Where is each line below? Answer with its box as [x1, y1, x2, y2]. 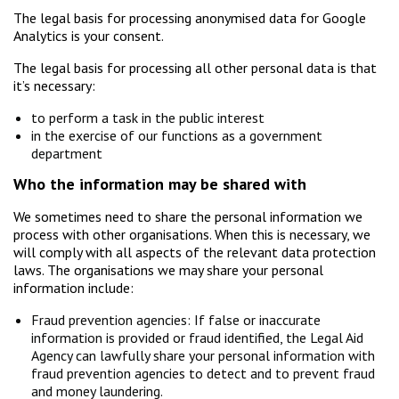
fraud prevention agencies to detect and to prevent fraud [31, 364, 375, 383]
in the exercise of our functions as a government [31, 126, 322, 145]
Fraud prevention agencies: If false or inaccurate [31, 311, 321, 330]
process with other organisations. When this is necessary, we [13, 225, 370, 244]
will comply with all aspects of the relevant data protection [13, 243, 376, 262]
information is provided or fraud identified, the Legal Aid [31, 329, 363, 347]
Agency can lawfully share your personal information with [31, 346, 375, 365]
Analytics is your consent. [13, 27, 164, 45]
